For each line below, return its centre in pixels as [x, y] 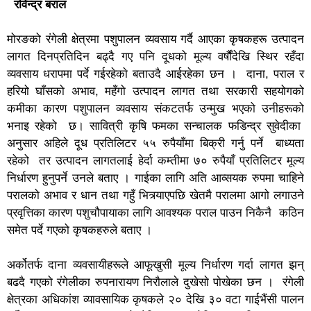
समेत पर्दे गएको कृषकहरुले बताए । [79, 230]
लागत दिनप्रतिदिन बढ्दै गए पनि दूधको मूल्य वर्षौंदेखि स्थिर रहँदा [155, 56]
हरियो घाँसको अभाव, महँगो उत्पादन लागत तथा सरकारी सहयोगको [155, 91]
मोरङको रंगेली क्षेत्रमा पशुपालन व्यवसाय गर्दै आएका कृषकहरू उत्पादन [155, 39]
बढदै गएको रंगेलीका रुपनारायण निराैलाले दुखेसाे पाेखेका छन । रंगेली [155, 282]
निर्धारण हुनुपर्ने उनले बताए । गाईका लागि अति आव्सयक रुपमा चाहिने [155, 178]
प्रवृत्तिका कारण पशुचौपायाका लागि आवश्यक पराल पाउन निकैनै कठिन [155, 212]
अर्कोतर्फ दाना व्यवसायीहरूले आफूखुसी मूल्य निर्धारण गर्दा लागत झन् [155, 264]
